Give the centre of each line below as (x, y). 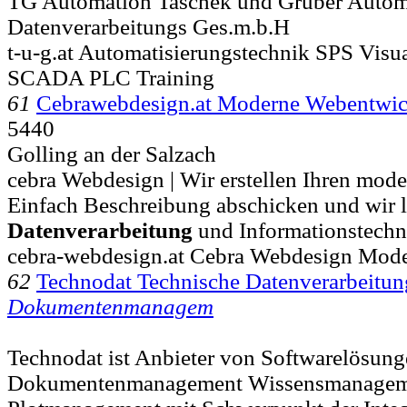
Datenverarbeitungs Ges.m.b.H (149, 26)
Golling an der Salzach (112, 154)
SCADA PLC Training (111, 77)
